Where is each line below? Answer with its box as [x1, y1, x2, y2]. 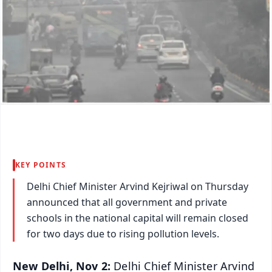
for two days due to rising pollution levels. [27, 226, 219, 240]
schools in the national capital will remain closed [27, 211, 248, 225]
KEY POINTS [15, 159, 66, 170]
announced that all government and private [27, 195, 227, 209]
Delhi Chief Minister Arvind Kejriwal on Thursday [27, 179, 248, 193]
